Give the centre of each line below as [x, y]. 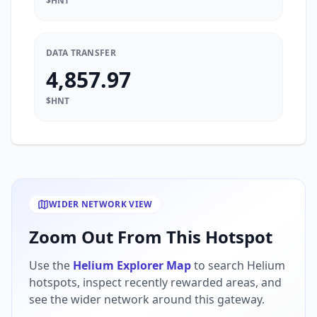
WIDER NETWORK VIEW [101, 204]
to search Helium [238, 265]
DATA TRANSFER [81, 53]
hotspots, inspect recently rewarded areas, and [155, 282]
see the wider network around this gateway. [147, 299]
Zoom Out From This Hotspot [151, 237]
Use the [51, 265]
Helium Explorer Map [132, 265]
